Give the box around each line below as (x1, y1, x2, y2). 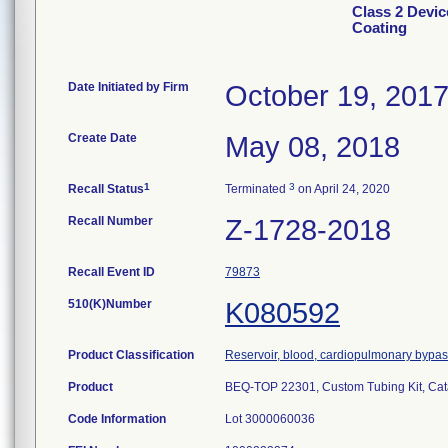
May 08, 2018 (225, 131, 400, 163)
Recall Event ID (68, 265, 155, 279)
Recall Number (68, 214, 153, 228)
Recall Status (68, 182, 144, 196)
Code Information (68, 412, 166, 426)
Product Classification (68, 348, 194, 362)
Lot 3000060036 (225, 412, 354, 426)
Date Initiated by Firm (68, 80, 189, 94)
